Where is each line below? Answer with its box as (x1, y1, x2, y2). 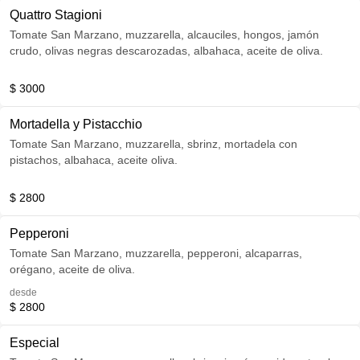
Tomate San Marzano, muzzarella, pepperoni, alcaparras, (10, 247, 302, 260)
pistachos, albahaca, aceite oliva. (10, 153, 178, 166)
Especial (10, 336, 59, 350)
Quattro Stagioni (10, 8, 102, 22)
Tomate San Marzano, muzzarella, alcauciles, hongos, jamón (10, 28, 319, 41)
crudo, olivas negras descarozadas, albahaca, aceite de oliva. (10, 44, 323, 57)
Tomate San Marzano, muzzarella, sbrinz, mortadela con (10, 137, 297, 150)
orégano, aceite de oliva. (10, 263, 135, 276)
